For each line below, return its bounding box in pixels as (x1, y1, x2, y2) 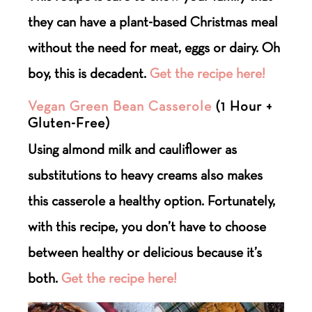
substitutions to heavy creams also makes (28, 166, 263, 183)
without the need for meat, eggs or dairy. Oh (28, 38, 281, 56)
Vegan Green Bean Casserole (28, 97, 212, 114)
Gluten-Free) (28, 114, 111, 131)
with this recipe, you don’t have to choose (28, 217, 267, 235)
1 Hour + (221, 97, 273, 114)
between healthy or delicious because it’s (28, 243, 263, 260)
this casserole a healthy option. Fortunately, (28, 192, 276, 209)
